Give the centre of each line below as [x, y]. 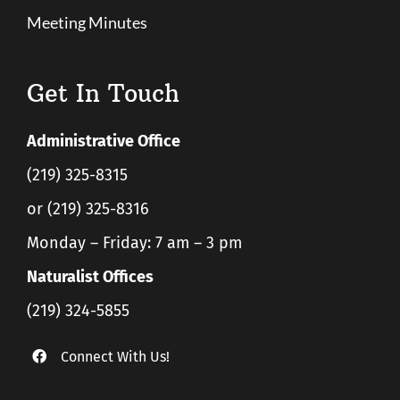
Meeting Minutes [87, 22]
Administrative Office [103, 141]
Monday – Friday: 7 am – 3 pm [134, 242]
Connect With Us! [116, 356]
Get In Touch [103, 92]
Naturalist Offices [90, 276]
